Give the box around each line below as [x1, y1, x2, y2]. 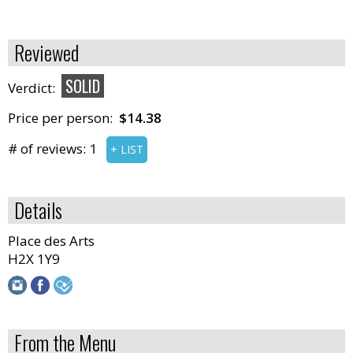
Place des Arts [8, 231, 95, 250]
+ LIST [110, 141, 143, 157]
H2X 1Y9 [8, 249, 60, 268]
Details [14, 195, 62, 225]
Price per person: [8, 108, 119, 127]
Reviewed [14, 37, 79, 67]
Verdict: [8, 78, 61, 97]
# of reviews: [8, 139, 89, 158]
